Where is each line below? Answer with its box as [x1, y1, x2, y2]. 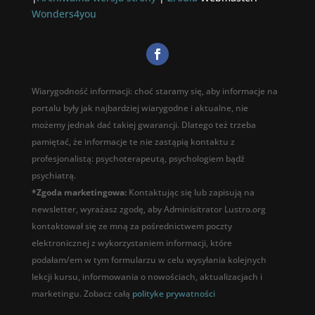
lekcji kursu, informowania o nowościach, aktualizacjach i [31, 271, 262, 283]
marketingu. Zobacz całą [31, 288, 132, 300]
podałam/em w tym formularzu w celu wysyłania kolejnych [31, 254, 266, 266]
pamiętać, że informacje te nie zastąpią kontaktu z [31, 136, 235, 148]
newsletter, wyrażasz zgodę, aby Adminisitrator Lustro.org [31, 203, 266, 216]
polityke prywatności [131, 288, 215, 300]
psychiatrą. [31, 169, 76, 182]
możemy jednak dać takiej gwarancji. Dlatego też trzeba [31, 119, 256, 131]
